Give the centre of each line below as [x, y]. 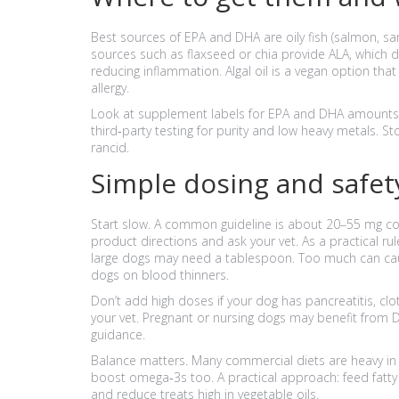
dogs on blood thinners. [160, 275]
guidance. [118, 334]
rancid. [110, 147]
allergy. [110, 88]
